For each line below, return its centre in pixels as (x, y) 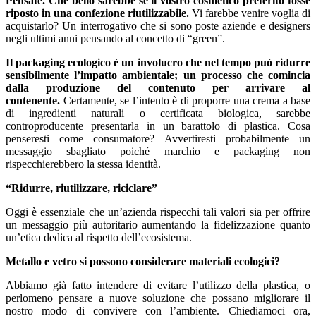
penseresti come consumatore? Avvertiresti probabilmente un (158, 138)
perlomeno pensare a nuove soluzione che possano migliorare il (158, 298)
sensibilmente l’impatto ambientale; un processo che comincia (158, 75)
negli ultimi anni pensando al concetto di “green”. (115, 38)
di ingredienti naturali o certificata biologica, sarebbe (158, 113)
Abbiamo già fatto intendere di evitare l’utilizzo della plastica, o (158, 285)
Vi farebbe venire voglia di (250, 13)
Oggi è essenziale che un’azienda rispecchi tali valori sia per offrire (158, 212)
